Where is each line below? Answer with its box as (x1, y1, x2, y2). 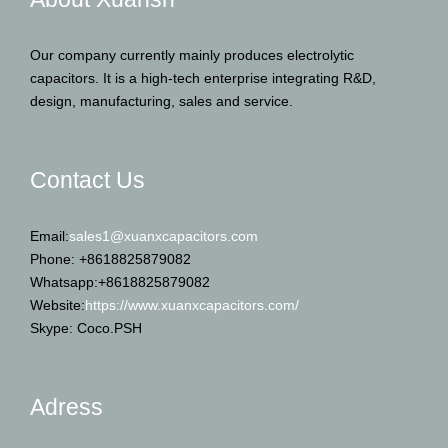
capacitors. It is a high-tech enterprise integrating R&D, (30, 69, 376, 86)
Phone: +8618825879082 (30, 250, 191, 267)
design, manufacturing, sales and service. (30, 92, 293, 109)
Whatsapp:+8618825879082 (30, 273, 210, 290)
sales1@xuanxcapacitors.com (69, 227, 258, 244)
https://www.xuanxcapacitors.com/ (85, 296, 299, 313)
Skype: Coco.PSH (30, 319, 142, 336)
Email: (30, 227, 69, 244)
